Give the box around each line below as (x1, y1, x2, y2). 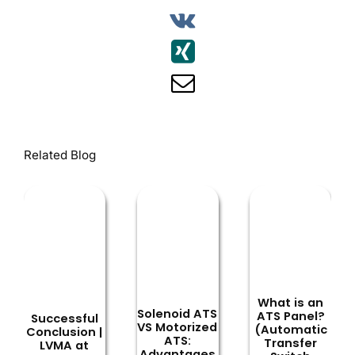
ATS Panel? (256, 307, 325, 324)
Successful (30, 310, 98, 326)
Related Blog (23, 147, 96, 163)
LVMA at (40, 337, 90, 353)
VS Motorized (137, 319, 218, 336)
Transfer (264, 334, 318, 351)
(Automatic (254, 321, 327, 338)
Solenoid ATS (137, 306, 218, 323)
